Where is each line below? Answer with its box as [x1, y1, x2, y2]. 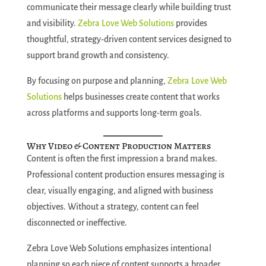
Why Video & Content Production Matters [26, 140, 211, 153]
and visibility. [26, 18, 78, 28]
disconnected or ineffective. [26, 218, 127, 228]
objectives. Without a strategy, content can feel [26, 202, 199, 212]
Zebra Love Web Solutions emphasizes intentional [26, 243, 211, 254]
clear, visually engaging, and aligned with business [26, 186, 213, 196]
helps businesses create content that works [61, 92, 220, 102]
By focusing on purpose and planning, [26, 76, 167, 86]
